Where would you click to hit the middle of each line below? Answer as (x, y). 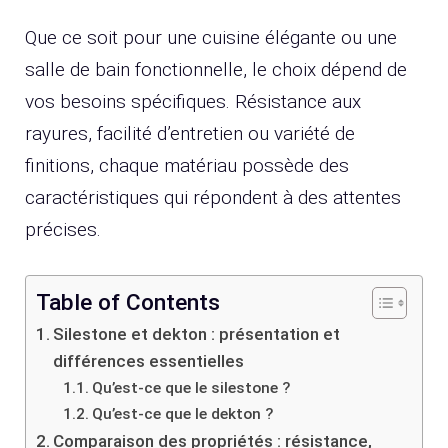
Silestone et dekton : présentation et (197, 333)
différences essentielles (149, 360)
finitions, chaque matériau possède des (187, 166)
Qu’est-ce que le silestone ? (191, 387)
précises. (63, 230)
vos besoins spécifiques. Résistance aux (193, 102)
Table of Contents (128, 303)
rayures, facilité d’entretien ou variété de (190, 134)
